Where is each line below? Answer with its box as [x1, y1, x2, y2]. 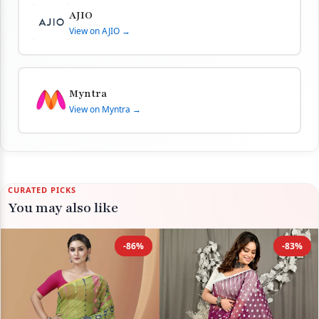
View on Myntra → [69, 103, 141, 115]
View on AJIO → [69, 24, 130, 37]
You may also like [8, 199, 118, 218]
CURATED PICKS [8, 184, 76, 195]
